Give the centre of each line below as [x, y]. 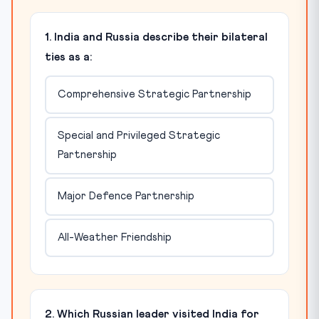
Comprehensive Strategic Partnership [154, 95]
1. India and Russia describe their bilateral [156, 37]
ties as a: [68, 57]
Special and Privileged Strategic [138, 136]
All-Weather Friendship [114, 238]
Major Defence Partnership [126, 197]
